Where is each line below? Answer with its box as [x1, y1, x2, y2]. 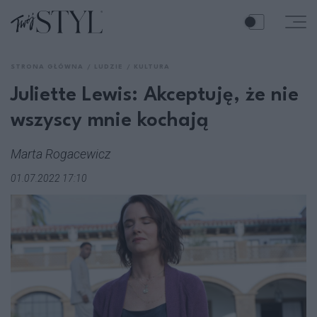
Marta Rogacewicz [11, 146, 111, 161]
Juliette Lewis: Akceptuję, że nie [11, 86, 299, 105]
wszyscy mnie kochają [11, 111, 209, 131]
